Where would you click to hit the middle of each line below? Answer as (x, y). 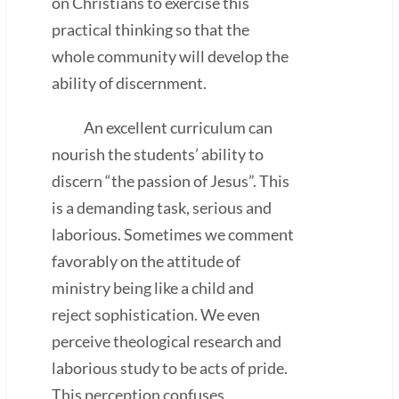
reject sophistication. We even (156, 314)
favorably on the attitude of (146, 261)
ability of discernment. (129, 82)
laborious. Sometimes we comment (173, 234)
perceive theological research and (167, 341)
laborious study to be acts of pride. (170, 367)
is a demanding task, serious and (162, 207)
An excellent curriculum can (162, 127)
